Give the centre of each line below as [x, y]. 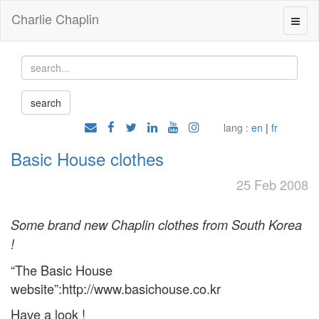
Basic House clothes [87, 158]
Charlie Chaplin [55, 19]
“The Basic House [62, 270]
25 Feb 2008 [272, 184]
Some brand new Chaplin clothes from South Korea [156, 225]
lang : [236, 127]
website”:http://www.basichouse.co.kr [116, 288]
